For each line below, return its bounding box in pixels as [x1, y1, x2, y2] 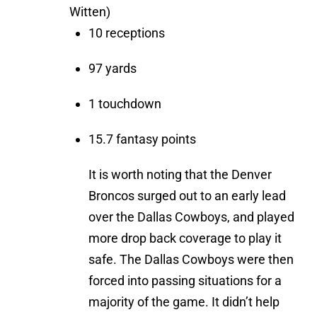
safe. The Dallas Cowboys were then [88, 252, 294, 267]
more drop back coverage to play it [88, 231, 282, 246]
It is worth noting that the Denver [88, 167, 272, 183]
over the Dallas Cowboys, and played [88, 209, 294, 225]
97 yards [88, 61, 137, 76]
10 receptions [88, 25, 165, 41]
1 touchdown [88, 96, 161, 112]
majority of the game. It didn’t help [88, 294, 279, 310]
